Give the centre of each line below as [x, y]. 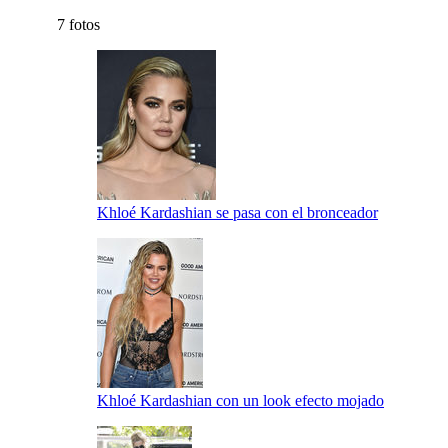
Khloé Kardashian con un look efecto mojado [240, 400]
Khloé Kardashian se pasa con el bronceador [237, 212]
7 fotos [78, 24]
